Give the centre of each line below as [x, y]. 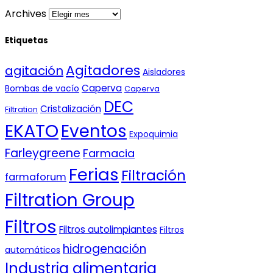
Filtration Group [70, 200]
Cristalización [71, 109]
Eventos [94, 132]
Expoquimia [154, 134]
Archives [26, 13]
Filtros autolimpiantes [108, 230]
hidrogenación [105, 249]
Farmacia [109, 154]
